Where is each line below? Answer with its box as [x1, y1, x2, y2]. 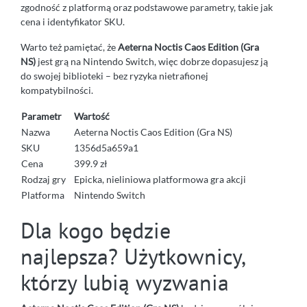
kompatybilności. [21, 84, 93, 97]
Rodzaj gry [21, 173, 66, 186]
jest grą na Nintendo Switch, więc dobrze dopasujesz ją [36, 56, 268, 68]
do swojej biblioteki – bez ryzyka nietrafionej [21, 70, 208, 82]
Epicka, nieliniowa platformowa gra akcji [74, 173, 246, 186]
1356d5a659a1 [74, 142, 138, 154]
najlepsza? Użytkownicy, [21, 242, 245, 271]
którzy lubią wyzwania [21, 268, 229, 297]
